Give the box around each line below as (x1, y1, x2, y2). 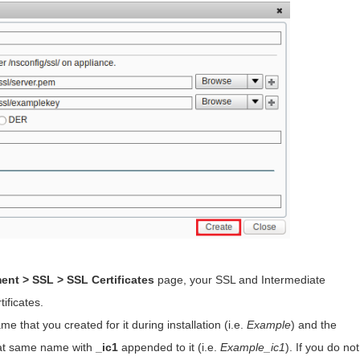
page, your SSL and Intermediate (154, 273, 326, 287)
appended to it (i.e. (118, 341, 221, 354)
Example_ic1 (220, 341, 286, 354)
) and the (291, 318, 337, 332)
